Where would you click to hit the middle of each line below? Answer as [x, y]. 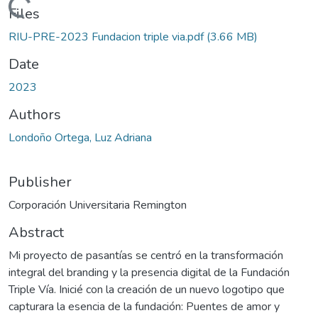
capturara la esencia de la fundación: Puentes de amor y [144, 306]
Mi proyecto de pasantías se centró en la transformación [146, 255]
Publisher [40, 182]
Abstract [36, 232]
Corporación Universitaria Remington [98, 205]
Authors [35, 114]
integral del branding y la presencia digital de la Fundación [149, 272]
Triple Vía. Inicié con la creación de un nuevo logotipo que [147, 289]
